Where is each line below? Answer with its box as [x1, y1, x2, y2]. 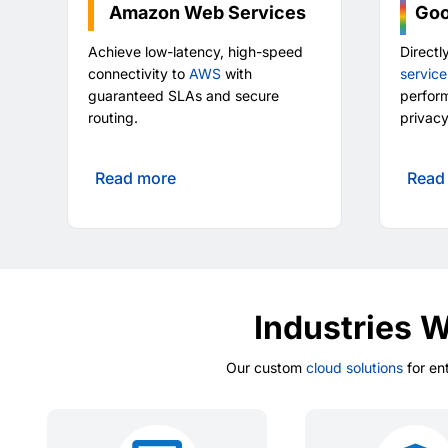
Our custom [226, 359, 306, 377]
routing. [88, 109, 139, 127]
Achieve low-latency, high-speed [88, 43, 304, 61]
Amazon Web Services [109, 2, 307, 24]
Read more [95, 168, 177, 189]
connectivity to [88, 65, 190, 83]
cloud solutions [306, 359, 403, 377]
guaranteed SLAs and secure [88, 87, 280, 105]
